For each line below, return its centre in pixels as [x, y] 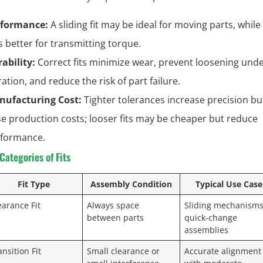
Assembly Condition [131, 184]
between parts [116, 217]
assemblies [207, 230]
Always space [113, 205]
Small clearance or [124, 251]
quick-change [211, 217]
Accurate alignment [223, 251]
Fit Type [34, 184]
